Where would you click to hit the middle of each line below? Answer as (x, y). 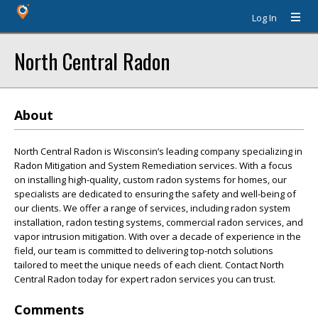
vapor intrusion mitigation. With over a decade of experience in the (158, 236)
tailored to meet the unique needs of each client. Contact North (149, 265)
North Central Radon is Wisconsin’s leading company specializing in (158, 151)
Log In (264, 18)
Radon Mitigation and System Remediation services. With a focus (153, 165)
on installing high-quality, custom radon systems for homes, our (150, 180)
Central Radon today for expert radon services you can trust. (145, 279)
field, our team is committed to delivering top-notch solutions (144, 251)
